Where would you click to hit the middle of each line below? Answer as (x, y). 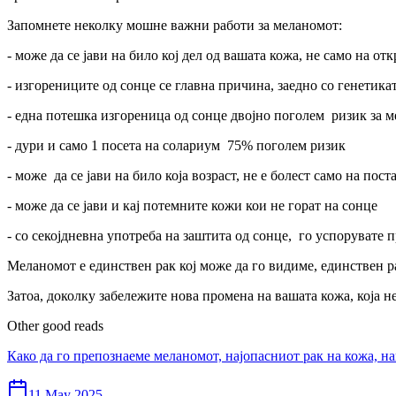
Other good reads (55, 326)
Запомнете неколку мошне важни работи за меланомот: (175, 25)
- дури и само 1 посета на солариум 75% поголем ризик (176, 145)
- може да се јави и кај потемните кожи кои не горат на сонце (192, 206)
